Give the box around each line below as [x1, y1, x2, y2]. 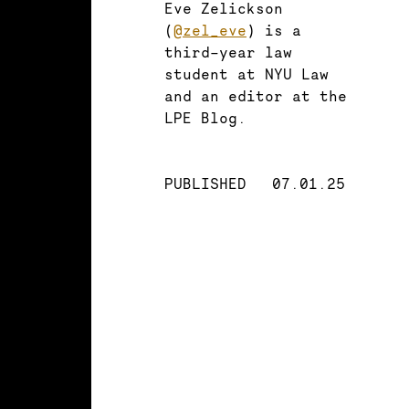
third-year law [164, 43, 292, 62]
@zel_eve [173, 21, 246, 40]
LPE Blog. [164, 109, 246, 128]
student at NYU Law [164, 65, 329, 84]
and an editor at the [164, 87, 347, 106]
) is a [246, 21, 301, 40]
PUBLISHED [164, 174, 246, 194]
